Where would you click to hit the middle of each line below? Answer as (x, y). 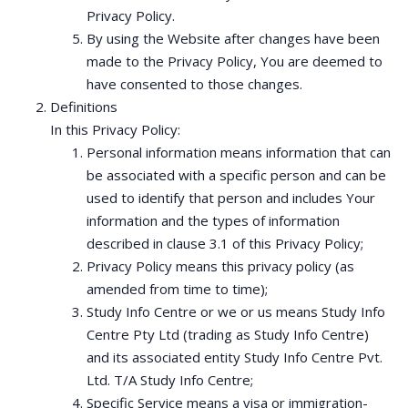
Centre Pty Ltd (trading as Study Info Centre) (228, 334)
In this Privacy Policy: (115, 129)
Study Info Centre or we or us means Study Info (236, 311)
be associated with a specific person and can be (236, 175)
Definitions (84, 107)
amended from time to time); (177, 289)
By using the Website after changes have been (233, 38)
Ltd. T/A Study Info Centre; (170, 380)
